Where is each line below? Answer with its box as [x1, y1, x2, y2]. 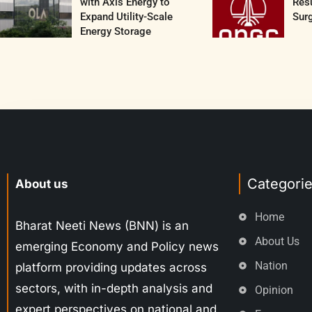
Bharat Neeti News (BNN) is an [15, 219, 189, 233]
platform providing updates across [15, 260, 207, 275]
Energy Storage [79, 25, 151, 38]
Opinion [254, 283, 293, 297]
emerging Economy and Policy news [15, 240, 219, 254]
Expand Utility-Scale [79, 10, 173, 24]
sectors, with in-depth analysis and [15, 281, 212, 296]
